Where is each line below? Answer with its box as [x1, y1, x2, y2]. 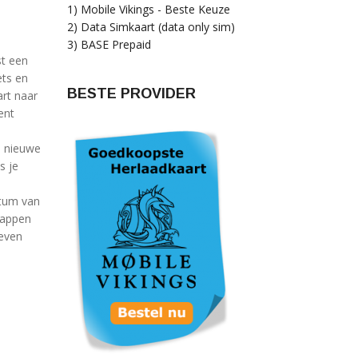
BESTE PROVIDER [66, 86, 196, 101]
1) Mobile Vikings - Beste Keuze [66, 2, 230, 17]
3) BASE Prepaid [66, 37, 151, 52]
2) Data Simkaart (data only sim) [66, 19, 235, 34]
